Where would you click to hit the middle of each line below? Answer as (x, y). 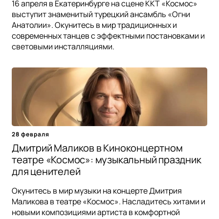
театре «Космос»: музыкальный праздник (107, 159)
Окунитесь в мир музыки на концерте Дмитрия (97, 190)
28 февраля (31, 134)
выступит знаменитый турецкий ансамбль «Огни (101, 14)
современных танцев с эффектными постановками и (108, 35)
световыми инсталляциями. (63, 46)
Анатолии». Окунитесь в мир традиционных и (94, 25)
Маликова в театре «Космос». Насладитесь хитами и (109, 201)
